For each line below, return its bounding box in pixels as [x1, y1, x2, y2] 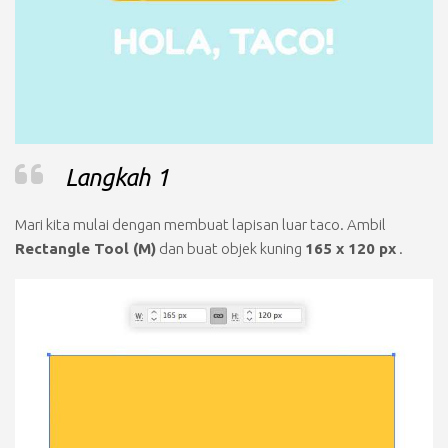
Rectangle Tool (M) [15, 240, 156, 257]
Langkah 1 [65, 164, 170, 191]
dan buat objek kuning [156, 240, 305, 257]
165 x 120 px [305, 240, 396, 257]
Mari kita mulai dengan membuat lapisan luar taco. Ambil [15, 216, 386, 233]
